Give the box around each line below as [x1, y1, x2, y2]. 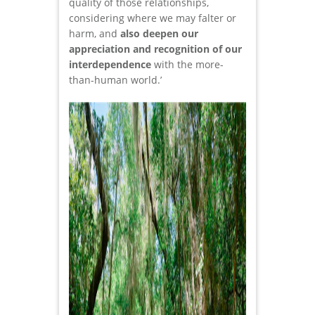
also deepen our [120, 27, 198, 41]
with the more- [151, 58, 224, 72]
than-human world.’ [69, 73, 162, 87]
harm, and [69, 27, 120, 41]
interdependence [69, 58, 151, 72]
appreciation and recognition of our [69, 42, 242, 56]
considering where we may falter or [69, 11, 236, 25]
